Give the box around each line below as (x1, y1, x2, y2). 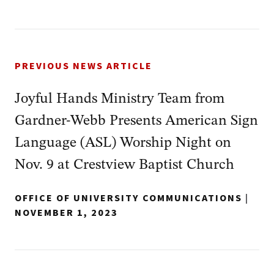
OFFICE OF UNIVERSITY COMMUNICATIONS (15, 191, 242, 205)
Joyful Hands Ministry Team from (15, 92, 224, 106)
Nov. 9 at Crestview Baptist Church (15, 158, 234, 172)
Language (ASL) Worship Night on (15, 136, 231, 150)
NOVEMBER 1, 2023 (15, 206, 118, 220)
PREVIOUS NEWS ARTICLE (15, 59, 152, 73)
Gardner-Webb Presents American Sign (15, 114, 258, 128)
